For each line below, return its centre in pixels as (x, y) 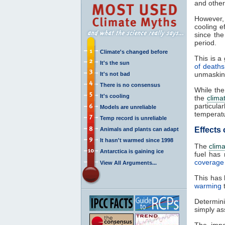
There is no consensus (130, 85)
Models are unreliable (128, 107)
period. (205, 42)
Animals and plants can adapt (139, 129)
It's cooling (115, 96)
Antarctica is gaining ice (132, 151)
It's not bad (115, 74)
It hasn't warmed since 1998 (137, 140)
